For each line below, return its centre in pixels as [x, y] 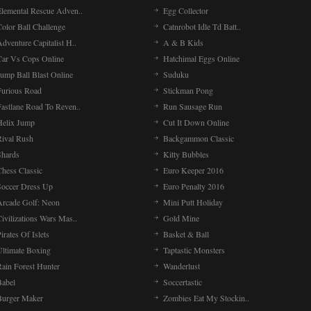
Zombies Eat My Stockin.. [206, 298]
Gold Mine [181, 218]
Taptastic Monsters [194, 250]
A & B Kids [183, 42]
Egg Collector [186, 10]
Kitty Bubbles [186, 154]
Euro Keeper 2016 [193, 170]
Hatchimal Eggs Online [201, 58]
